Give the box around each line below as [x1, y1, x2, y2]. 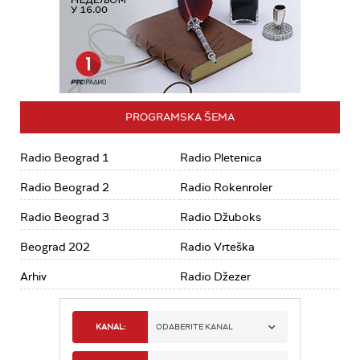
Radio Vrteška [180, 239, 255, 255]
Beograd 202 [20, 239, 90, 255]
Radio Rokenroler [180, 180, 272, 195]
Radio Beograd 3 [20, 210, 109, 225]
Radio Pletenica [180, 150, 262, 166]
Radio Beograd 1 [20, 150, 109, 166]
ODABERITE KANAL [156, 321, 233, 333]
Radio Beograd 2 [20, 180, 109, 195]
